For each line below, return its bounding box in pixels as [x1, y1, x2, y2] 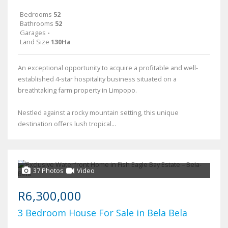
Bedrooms [20, 10, 52, 19]
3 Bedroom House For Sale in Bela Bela [18, 207, 187, 219]
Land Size [20, 37, 49, 47]
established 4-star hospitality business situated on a [18, 74, 177, 84]
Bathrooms [20, 19, 53, 28]
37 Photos [33, 166, 64, 176]
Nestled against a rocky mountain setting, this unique [18, 108, 179, 118]
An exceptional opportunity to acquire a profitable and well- [18, 63, 198, 73]
